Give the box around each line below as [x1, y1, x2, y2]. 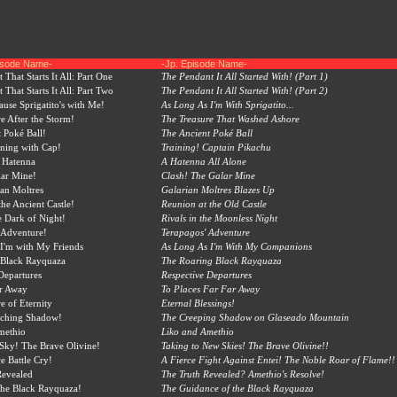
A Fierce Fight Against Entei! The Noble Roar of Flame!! [161, 354, 395, 365]
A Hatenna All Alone [161, 156, 246, 167]
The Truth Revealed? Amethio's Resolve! [161, 369, 324, 379]
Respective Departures [161, 269, 252, 280]
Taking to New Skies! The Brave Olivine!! [161, 340, 329, 351]
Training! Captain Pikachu [161, 142, 271, 152]
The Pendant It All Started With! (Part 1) [161, 71, 328, 82]
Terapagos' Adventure [161, 227, 250, 237]
